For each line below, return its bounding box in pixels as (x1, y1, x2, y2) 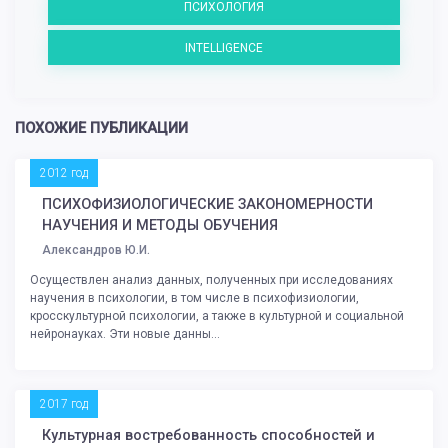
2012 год (40, 166, 88, 181)
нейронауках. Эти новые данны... (30, 327, 220, 342)
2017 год (40, 397, 88, 412)
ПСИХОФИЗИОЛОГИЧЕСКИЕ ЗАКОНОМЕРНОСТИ (42, 196, 373, 214)
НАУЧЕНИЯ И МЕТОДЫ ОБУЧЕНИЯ (42, 217, 278, 235)
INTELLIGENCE (185, 40, 263, 55)
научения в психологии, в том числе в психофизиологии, (30, 291, 359, 306)
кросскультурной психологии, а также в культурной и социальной (30, 309, 404, 324)
